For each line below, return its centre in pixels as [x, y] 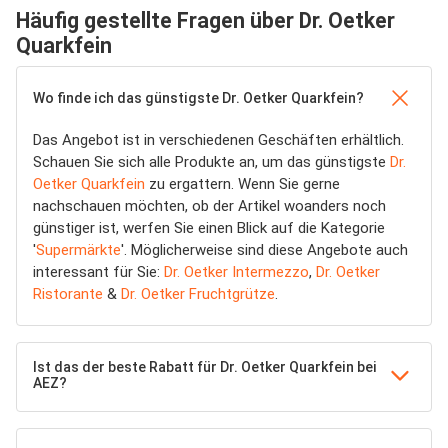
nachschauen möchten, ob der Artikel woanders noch [209, 206]
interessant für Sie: [98, 272]
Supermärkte [78, 250]
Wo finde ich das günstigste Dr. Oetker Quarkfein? [198, 98]
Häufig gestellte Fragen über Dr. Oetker [205, 20]
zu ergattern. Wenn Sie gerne [242, 184]
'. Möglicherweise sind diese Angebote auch [264, 250]
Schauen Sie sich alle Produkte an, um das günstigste [211, 162]
